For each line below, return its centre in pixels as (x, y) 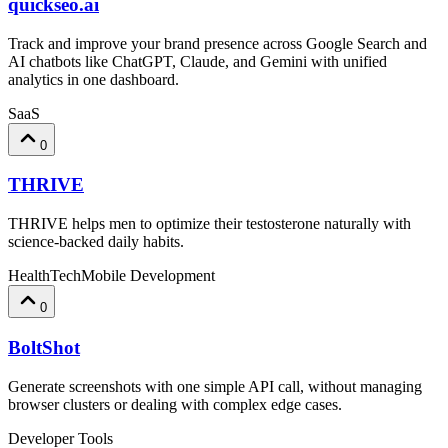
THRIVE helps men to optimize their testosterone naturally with (209, 224)
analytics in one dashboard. (93, 79)
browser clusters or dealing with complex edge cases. (175, 404)
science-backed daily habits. (96, 242)
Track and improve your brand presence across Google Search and (217, 43)
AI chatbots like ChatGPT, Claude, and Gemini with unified (197, 61)
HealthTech (44, 276)
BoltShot (44, 347)
